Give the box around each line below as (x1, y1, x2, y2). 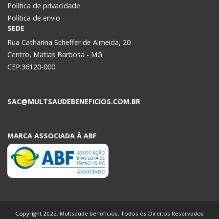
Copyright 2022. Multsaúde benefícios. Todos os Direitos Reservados (15, 210, 204, 217)
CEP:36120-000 (7, 62, 55, 71)
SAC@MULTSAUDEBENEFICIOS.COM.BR (7, 97, 140, 106)
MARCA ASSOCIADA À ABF (7, 131, 97, 140)
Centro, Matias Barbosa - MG (7, 50, 102, 59)
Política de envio (7, 13, 60, 22)
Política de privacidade (7, 1, 80, 10)
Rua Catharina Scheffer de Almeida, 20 (7, 38, 131, 47)
